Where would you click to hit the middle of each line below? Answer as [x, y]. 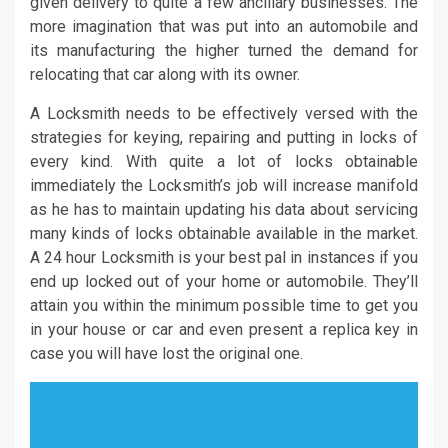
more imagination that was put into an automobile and [224, 27]
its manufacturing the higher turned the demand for [224, 51]
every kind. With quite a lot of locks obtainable [224, 162]
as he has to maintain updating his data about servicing [224, 210]
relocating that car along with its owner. [165, 75]
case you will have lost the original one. [166, 354]
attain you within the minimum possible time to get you [224, 306]
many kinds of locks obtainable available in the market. [224, 234]
